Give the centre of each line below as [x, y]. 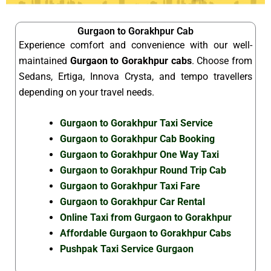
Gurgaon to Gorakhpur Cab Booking [137, 139]
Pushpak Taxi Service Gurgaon [127, 249]
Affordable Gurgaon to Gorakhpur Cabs [145, 233]
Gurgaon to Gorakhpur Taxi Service [136, 123]
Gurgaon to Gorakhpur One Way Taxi [139, 155]
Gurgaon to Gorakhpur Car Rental [132, 202]
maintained [44, 60]
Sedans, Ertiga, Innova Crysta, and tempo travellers [135, 76]
